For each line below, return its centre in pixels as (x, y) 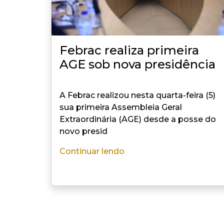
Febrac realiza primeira (129, 50)
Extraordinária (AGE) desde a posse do (138, 119)
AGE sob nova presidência (137, 64)
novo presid (83, 131)
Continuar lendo (92, 151)
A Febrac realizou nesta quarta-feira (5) (137, 95)
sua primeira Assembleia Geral (121, 107)
